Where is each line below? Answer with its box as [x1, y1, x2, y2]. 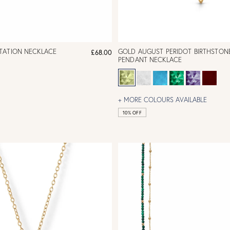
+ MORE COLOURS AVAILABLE [118, 95, 207, 104]
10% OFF [123, 110, 142, 116]
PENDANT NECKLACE [118, 55, 182, 64]
